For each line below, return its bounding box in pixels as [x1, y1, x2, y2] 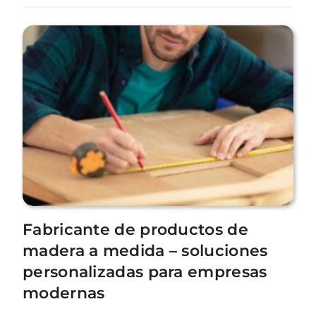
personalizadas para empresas [23, 262, 267, 281]
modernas [23, 283, 105, 303]
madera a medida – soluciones [23, 241, 268, 260]
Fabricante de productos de [23, 219, 248, 239]
